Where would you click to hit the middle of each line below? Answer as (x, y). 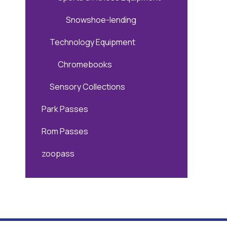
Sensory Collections (87, 87)
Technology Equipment (92, 42)
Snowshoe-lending (101, 20)
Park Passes (65, 109)
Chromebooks (85, 64)
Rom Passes (65, 131)
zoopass (58, 154)
